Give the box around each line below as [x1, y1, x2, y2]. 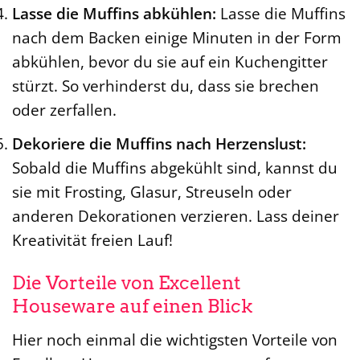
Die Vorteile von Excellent [12, 272, 241, 295]
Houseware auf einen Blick [12, 295, 252, 318]
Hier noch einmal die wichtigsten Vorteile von [12, 329, 337, 350]
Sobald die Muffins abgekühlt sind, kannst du [12, 156, 337, 178]
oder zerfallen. [12, 99, 117, 121]
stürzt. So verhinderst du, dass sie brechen [12, 75, 319, 97]
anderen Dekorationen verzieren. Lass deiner [12, 204, 339, 227]
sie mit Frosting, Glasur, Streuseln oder [12, 180, 292, 202]
